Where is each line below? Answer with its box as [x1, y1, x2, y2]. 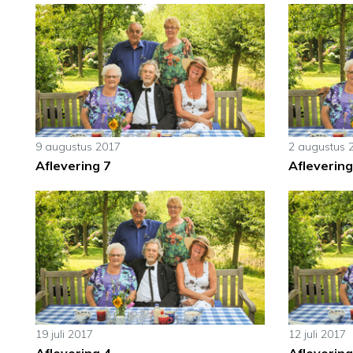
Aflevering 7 [35, 158, 111, 174]
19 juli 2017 [35, 327, 93, 342]
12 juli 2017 [288, 327, 346, 342]
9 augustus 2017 [35, 139, 121, 154]
